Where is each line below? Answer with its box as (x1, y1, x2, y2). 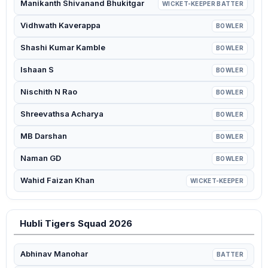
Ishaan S (20, 65, 54, 74)
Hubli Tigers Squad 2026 (20, 218, 132, 229)
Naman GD (20, 153, 61, 163)
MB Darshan (20, 131, 67, 141)
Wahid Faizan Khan (20, 175, 95, 185)
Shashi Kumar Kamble (20, 42, 105, 52)
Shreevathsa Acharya (20, 109, 103, 118)
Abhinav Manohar (20, 249, 88, 258)
